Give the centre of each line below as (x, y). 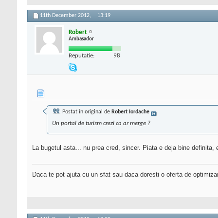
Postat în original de (86, 112)
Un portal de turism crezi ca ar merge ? (101, 124)
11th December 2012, (66, 16)
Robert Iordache (130, 112)
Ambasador (81, 39)
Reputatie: (82, 55)
